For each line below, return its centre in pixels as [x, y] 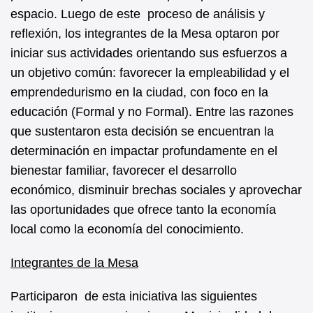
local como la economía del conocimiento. [127, 229]
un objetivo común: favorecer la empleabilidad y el [150, 72]
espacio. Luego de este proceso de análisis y [138, 14]
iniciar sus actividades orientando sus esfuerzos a [149, 53]
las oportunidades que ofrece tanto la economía [143, 209]
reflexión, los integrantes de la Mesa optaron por [145, 33]
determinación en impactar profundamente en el [144, 151]
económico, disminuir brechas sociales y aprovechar [156, 190]
